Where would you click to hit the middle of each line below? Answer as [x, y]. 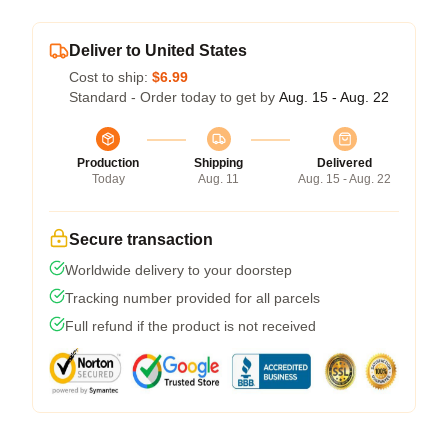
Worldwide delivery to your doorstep [178, 269]
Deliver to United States [158, 50]
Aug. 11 [218, 178]
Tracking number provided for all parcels [192, 297]
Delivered [344, 162]
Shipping [218, 162]
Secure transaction [141, 239]
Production [108, 162]
